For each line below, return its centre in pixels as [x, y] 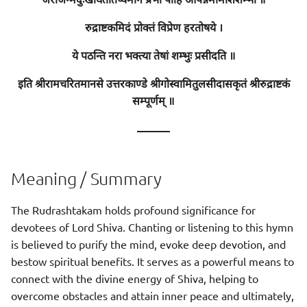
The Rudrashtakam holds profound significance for [133, 210]
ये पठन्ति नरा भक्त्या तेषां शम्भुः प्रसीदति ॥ [153, 57]
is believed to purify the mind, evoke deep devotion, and [148, 244]
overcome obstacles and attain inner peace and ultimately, [152, 295]
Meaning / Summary [86, 178]
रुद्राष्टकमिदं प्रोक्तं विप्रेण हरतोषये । [153, 29]
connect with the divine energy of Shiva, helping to [135, 278]
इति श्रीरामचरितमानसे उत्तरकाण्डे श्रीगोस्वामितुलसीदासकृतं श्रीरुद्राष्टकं [153, 85]
